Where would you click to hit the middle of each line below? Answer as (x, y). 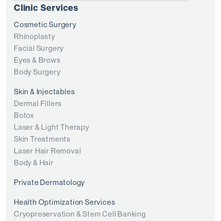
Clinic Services (46, 7)
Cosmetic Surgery (45, 24)
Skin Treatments (42, 139)
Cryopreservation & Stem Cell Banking (80, 214)
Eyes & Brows (37, 60)
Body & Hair (34, 162)
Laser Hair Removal (48, 150)
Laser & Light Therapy (52, 127)
